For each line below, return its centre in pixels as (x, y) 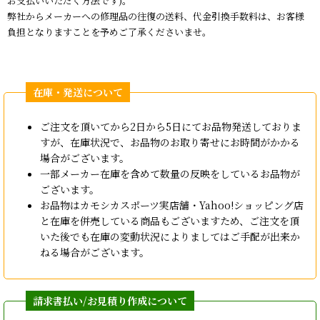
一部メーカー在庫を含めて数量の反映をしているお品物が (170, 173)
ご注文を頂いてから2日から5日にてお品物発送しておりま (171, 126)
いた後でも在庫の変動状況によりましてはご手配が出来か (170, 236)
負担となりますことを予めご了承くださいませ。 (109, 31)
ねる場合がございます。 (95, 252)
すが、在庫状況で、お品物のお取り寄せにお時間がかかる (170, 142)
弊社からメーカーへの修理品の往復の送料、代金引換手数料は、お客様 (156, 16)
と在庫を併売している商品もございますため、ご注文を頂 (170, 220)
